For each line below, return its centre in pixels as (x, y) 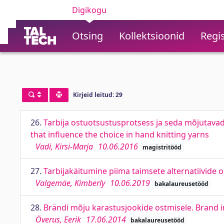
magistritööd (162, 147)
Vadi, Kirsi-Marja (64, 146)
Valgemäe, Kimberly (70, 183)
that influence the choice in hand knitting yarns (120, 134)
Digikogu (89, 10)
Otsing (87, 36)
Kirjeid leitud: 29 (97, 95)
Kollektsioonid (152, 36)
